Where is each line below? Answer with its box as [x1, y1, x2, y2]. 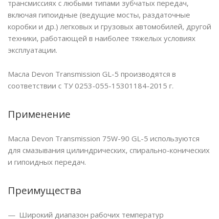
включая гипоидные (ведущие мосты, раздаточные [8, 10, 190, 20]
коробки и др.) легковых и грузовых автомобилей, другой [8, 22, 211, 32]
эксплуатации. [8, 45, 57, 55]
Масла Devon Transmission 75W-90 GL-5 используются [8, 133, 199, 144]
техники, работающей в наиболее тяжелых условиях [8, 33, 196, 44]
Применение [8, 108, 70, 121]
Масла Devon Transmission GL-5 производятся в [8, 69, 176, 79]
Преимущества [8, 184, 81, 197]
